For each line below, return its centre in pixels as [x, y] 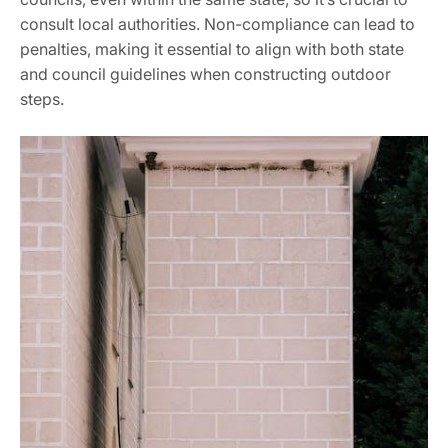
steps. [42, 98]
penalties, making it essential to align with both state [212, 48]
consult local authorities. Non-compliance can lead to [217, 23]
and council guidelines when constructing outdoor [205, 73]
